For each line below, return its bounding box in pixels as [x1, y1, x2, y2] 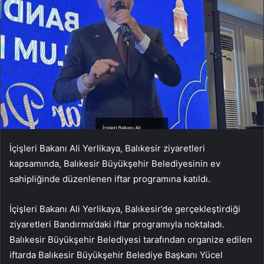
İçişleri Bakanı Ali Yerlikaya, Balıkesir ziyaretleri [9, 143, 205, 154]
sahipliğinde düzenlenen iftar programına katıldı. [9, 173, 210, 185]
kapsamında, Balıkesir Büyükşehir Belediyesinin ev [9, 158, 220, 170]
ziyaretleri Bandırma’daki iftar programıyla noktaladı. [9, 219, 225, 230]
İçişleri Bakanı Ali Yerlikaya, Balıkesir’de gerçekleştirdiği [9, 203, 240, 215]
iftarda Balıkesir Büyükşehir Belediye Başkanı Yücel [9, 249, 223, 261]
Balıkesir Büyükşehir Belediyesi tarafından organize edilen [9, 234, 252, 246]
